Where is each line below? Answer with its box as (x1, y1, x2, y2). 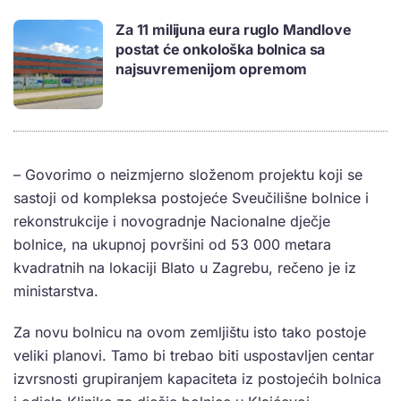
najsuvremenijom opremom (115, 60, 308, 79)
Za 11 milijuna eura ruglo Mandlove (115, 21, 352, 39)
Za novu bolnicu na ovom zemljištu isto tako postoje (13, 323, 366, 342)
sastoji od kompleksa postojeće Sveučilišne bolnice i (13, 189, 369, 208)
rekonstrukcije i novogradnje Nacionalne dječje (13, 212, 330, 231)
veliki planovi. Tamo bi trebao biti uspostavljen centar (13, 346, 374, 365)
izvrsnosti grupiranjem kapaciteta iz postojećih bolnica (13, 370, 381, 388)
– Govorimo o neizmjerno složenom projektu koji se (13, 166, 363, 184)
